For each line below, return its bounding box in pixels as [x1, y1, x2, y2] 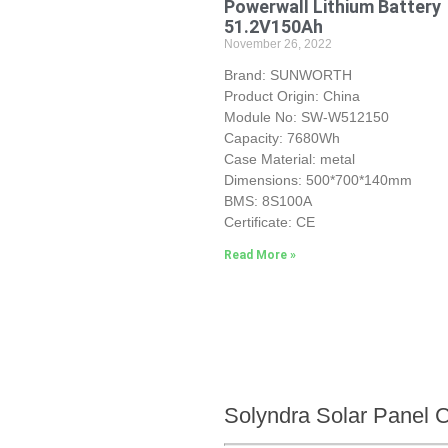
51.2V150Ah [224, 15, 323, 37]
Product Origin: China [224, 87, 360, 104]
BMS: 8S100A [224, 192, 312, 209]
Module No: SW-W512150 [224, 108, 389, 125]
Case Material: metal [224, 150, 355, 167]
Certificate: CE [224, 213, 315, 230]
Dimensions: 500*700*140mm [224, 171, 412, 188]
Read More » [224, 247, 296, 262]
